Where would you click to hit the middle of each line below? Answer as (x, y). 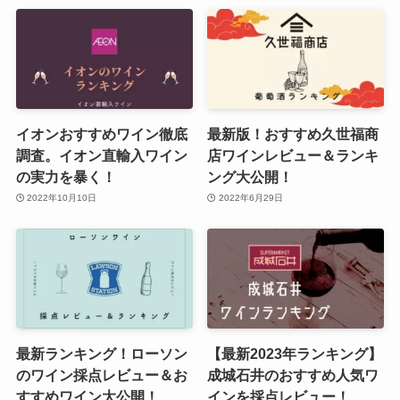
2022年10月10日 (62, 198)
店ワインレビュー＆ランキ (293, 155)
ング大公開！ (250, 176)
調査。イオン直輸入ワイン (101, 155)
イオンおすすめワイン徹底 (101, 133)
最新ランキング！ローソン (101, 353)
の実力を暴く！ (66, 176)
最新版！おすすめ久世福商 (293, 133)
